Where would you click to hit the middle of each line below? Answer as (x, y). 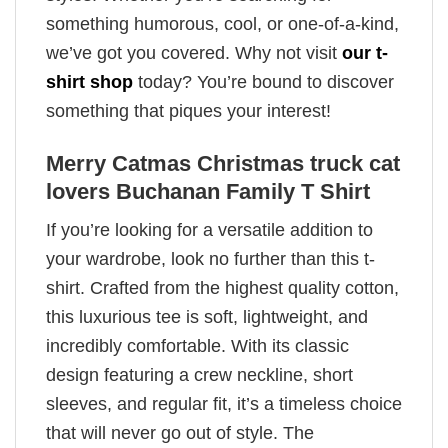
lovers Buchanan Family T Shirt (208, 191)
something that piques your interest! (188, 111)
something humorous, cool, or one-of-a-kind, (222, 24)
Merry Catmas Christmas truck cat (223, 163)
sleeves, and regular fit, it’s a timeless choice (224, 404)
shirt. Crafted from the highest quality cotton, (222, 288)
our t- (365, 53)
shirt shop (89, 82)
